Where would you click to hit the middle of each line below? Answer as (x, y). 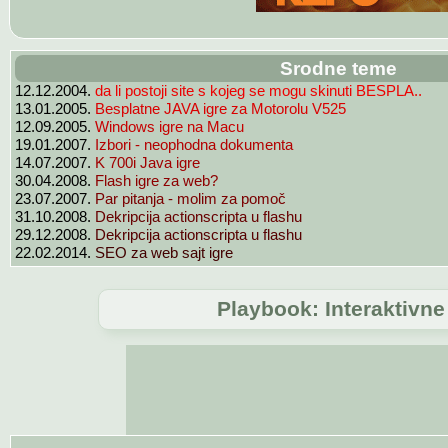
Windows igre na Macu (169, 126)
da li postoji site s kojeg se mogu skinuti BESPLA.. (258, 90)
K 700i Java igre (147, 162)
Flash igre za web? (156, 180)
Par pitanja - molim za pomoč (190, 198)
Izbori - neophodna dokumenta (194, 144)
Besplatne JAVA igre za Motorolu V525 (220, 108)
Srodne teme (338, 67)
